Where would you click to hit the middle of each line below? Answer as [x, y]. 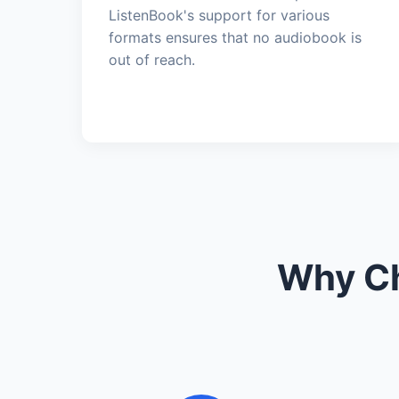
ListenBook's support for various [219, 15]
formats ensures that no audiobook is [235, 37]
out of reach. [152, 59]
